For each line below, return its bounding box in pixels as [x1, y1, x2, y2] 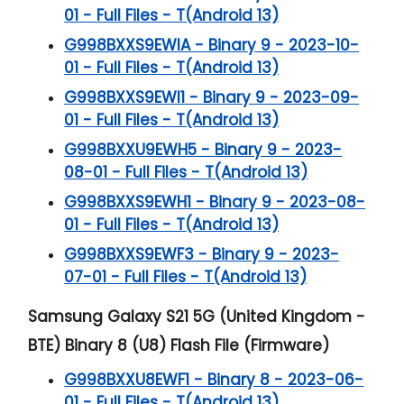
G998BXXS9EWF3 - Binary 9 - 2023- [64, 243, 340, 265]
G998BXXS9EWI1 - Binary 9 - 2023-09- [64, 86, 360, 108]
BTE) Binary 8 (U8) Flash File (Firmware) [28, 334, 330, 356]
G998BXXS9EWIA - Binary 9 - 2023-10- [64, 33, 360, 56]
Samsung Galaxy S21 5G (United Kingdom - [28, 305, 366, 327]
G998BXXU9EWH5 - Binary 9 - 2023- [64, 138, 343, 161]
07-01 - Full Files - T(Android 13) [64, 265, 308, 288]
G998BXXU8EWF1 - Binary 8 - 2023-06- [64, 368, 364, 390]
